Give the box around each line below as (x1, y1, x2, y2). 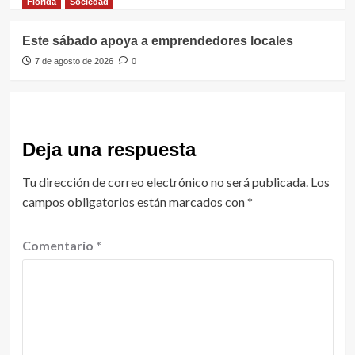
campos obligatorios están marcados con (21, 194, 247, 210)
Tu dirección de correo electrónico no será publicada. (21, 174, 308, 190)
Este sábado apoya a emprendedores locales (21, 34, 293, 48)
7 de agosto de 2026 (34, 56, 113, 67)
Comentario (21, 238, 96, 254)
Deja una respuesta (21, 139, 196, 161)
